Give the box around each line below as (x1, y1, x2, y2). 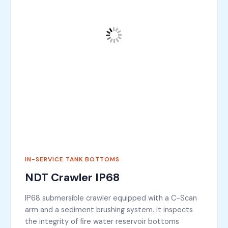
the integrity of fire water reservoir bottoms (25, 217, 179, 226)
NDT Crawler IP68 (25, 170, 120, 185)
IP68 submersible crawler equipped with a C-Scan (25, 193, 197, 203)
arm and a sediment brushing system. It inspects (25, 205, 193, 214)
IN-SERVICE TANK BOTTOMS (25, 155, 120, 163)
